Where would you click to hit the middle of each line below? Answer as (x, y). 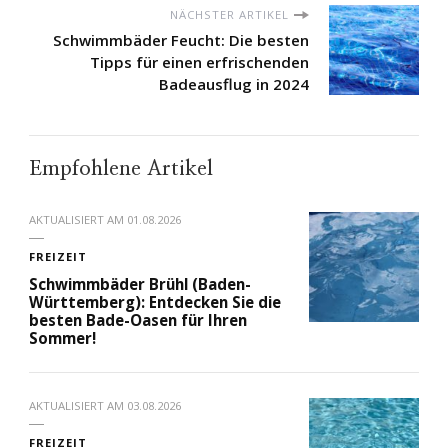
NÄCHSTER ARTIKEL (229, 15)
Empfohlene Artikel (121, 169)
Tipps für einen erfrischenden (199, 62)
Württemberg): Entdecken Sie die (155, 302)
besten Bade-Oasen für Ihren (138, 320)
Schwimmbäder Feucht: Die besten (181, 40)
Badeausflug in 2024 (234, 84)
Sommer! (62, 338)
